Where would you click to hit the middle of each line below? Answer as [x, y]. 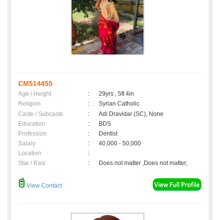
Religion [29, 104]
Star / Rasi [32, 163]
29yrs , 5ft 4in [116, 94]
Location [30, 153]
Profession [32, 134]
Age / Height [35, 94]
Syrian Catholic [119, 104]
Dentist [108, 134]
